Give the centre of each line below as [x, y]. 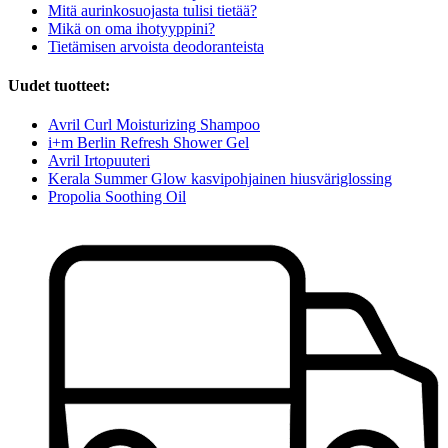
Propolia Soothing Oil [117, 197]
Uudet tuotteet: [59, 86]
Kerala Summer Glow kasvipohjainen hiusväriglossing [220, 179]
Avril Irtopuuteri [99, 161]
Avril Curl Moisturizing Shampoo [154, 125]
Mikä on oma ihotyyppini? [131, 28]
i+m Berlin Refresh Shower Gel [148, 143]
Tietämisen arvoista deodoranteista [156, 46]
